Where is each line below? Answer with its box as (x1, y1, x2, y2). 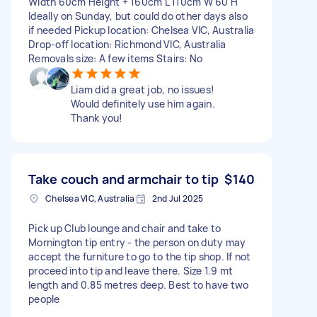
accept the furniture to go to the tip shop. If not (28, 249, 251, 263)
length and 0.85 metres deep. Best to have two (28, 277, 249, 292)
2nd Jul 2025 (151, 192, 204, 204)
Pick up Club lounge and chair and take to (28, 221, 221, 235)
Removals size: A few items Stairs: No (28, 51, 203, 65)
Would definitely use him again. (71, 96, 215, 110)
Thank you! (71, 110, 123, 125)
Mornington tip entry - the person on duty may (28, 235, 246, 249)
